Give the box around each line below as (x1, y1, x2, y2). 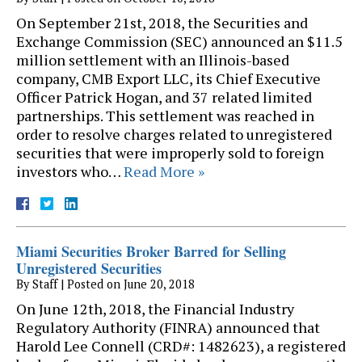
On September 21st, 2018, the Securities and (16, 13, 308, 33)
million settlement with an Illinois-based (16, 50, 289, 70)
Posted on (67, 276, 124, 293)
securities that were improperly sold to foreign (16, 143, 324, 163)
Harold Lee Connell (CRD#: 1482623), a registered (16, 336, 346, 356)
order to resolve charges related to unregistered (16, 124, 332, 145)
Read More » (124, 162, 204, 182)
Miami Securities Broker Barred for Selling (16, 241, 286, 263)
